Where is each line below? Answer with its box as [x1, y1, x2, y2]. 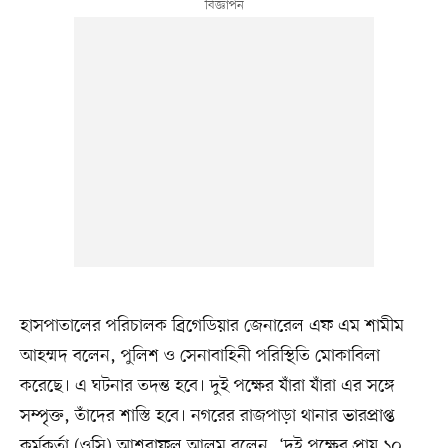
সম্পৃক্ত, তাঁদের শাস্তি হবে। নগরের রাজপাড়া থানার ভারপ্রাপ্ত [19, 403, 395, 428]
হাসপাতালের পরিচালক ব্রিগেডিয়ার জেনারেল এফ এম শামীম [19, 313, 404, 338]
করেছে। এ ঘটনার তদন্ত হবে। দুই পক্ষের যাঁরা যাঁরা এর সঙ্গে [19, 373, 395, 398]
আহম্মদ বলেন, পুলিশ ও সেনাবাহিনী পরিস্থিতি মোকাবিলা [19, 343, 380, 368]
